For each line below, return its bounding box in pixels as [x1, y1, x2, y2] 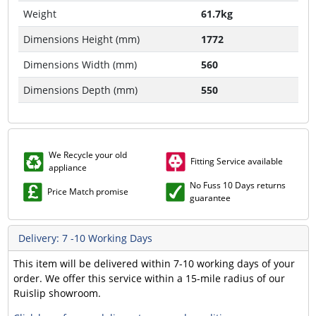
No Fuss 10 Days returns [189, 179, 286, 191]
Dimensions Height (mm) [23, 32, 140, 46]
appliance [48, 162, 87, 174]
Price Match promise [47, 186, 128, 197]
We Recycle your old [48, 149, 127, 161]
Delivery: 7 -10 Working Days [18, 231, 152, 245]
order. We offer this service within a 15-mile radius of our [13, 272, 285, 285]
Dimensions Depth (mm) [23, 83, 138, 97]
